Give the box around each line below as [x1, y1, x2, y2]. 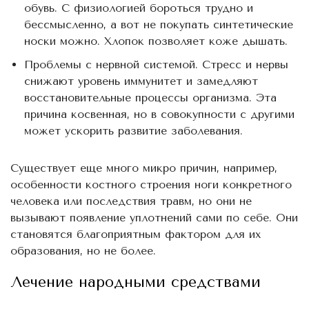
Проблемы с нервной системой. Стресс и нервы [24, 58, 288, 71]
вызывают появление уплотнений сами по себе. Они [10, 211, 298, 224]
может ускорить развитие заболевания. [24, 124, 243, 137]
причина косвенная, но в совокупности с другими [24, 108, 295, 121]
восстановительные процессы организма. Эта [24, 91, 277, 104]
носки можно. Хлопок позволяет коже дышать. [24, 34, 288, 48]
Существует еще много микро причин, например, [10, 161, 277, 175]
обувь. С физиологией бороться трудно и [24, 1, 253, 14]
